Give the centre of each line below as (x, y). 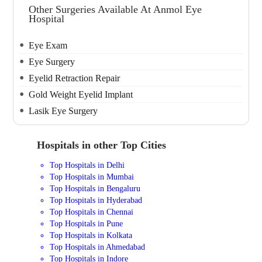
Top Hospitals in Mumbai (92, 177)
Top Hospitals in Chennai (92, 212)
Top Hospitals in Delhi (87, 165)
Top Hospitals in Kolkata (91, 235)
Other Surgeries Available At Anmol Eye (116, 10)
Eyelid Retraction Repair (75, 78)
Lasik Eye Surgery (63, 111)
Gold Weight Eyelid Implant (81, 94)
